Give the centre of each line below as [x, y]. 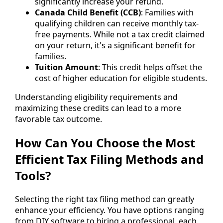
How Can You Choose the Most [105, 143]
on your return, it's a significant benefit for [115, 46]
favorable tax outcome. [58, 119]
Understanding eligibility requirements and [96, 97]
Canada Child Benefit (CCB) [88, 13]
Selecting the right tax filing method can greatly [105, 199]
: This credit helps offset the [150, 67]
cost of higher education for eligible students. [121, 78]
